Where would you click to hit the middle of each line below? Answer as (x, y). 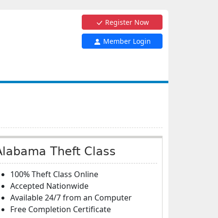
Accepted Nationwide (49, 186)
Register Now (126, 22)
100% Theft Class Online (54, 174)
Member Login (126, 41)
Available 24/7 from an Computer (71, 198)
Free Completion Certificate (61, 209)
